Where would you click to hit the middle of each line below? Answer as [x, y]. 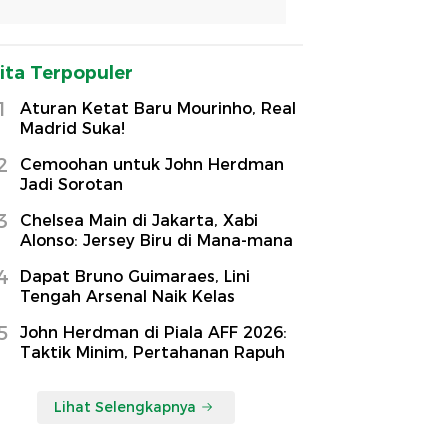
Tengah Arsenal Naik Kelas [127, 296]
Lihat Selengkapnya [125, 406]
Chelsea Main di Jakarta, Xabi [139, 220]
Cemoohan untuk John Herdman [152, 164]
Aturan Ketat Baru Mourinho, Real [158, 108]
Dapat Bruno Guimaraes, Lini [135, 276]
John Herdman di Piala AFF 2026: [153, 332]
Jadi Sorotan [71, 184]
